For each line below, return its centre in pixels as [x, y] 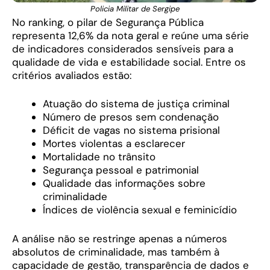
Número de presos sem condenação [131, 117]
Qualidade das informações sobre [124, 184]
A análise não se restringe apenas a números [120, 238]
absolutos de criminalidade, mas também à [116, 252]
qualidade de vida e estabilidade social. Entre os [129, 62]
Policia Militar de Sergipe [135, 8]
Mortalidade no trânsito [99, 157]
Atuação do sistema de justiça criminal [136, 104]
